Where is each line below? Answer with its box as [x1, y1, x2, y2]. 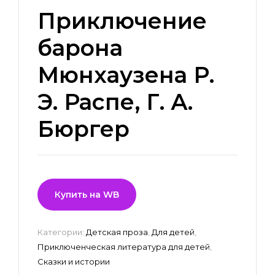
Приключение [37, 7, 207, 35]
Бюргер [37, 115, 130, 143]
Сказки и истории [37, 257, 110, 267]
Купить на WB [55, 189, 119, 201]
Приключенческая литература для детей [37, 242, 210, 252]
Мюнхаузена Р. [37, 61, 214, 89]
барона [37, 34, 123, 62]
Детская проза [86, 227, 148, 238]
